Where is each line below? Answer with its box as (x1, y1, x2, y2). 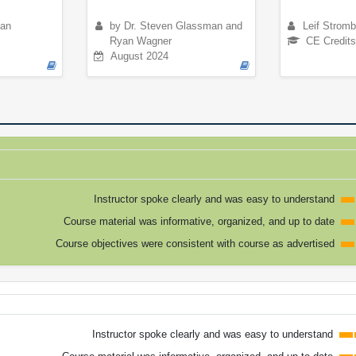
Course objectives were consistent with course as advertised (55, 237, 335, 250)
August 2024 (110, 49, 168, 62)
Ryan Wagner (110, 34, 172, 47)
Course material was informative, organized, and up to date (63, 215, 335, 227)
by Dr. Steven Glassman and (110, 19, 242, 32)
